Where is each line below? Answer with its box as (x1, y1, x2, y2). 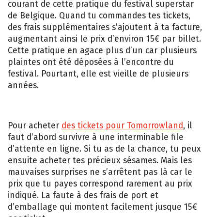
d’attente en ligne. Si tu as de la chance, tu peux (8, 143, 201, 154)
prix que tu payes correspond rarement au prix (8, 178, 192, 189)
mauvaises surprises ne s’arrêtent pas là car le (8, 167, 192, 177)
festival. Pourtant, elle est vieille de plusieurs (8, 68, 188, 78)
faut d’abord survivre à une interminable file (8, 132, 184, 142)
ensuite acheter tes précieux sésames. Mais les (8, 155, 192, 166)
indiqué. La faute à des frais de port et (8, 190, 158, 201)
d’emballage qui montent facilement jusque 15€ (8, 201, 197, 212)
